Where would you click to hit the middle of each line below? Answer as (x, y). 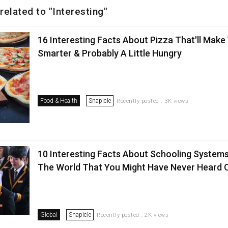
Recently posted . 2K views (133, 215)
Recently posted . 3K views (153, 101)
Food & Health (59, 101)
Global (49, 215)
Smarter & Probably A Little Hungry (110, 53)
